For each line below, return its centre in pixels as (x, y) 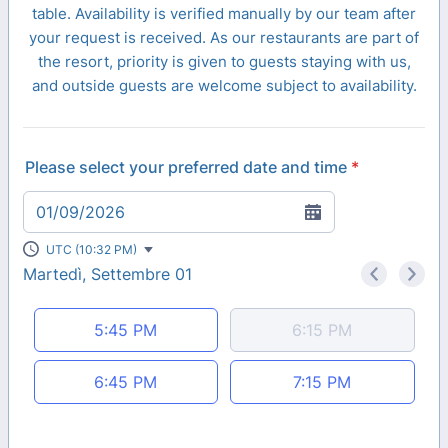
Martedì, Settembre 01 (107, 274)
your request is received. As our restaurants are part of (224, 38)
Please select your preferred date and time (186, 167)
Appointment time (90, 316)
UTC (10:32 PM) (91, 249)
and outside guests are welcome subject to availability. (224, 86)
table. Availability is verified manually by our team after (224, 14)
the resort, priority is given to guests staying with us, (224, 62)
